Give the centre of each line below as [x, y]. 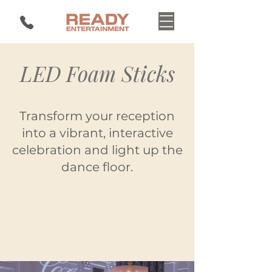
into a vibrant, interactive [97, 133]
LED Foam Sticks [97, 73]
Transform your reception [97, 116]
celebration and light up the [97, 150]
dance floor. [97, 167]
